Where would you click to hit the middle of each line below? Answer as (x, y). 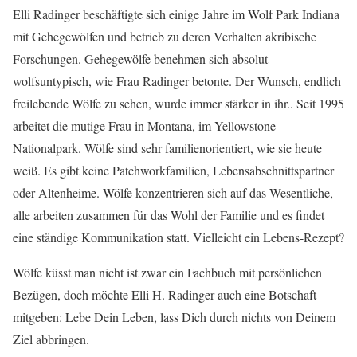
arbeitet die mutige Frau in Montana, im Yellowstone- (146, 126)
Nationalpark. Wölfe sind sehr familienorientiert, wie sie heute (167, 148)
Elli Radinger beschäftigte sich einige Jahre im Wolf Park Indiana (176, 14)
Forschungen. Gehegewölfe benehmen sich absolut (140, 59)
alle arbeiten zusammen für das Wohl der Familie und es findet (169, 215)
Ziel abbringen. (51, 339)
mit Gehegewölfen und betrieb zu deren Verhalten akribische (165, 37)
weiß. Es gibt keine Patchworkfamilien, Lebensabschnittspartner (173, 171)
